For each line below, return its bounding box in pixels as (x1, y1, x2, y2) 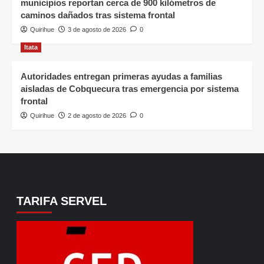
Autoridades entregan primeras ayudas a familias (21, 71, 222, 82)
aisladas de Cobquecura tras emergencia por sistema (21, 84, 239, 94)
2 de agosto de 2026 (68, 112, 126, 120)
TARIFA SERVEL (16, 194, 107, 208)
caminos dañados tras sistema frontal (21, 10, 175, 21)
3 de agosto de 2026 (68, 26, 126, 34)
